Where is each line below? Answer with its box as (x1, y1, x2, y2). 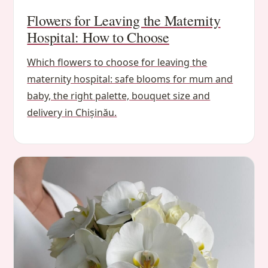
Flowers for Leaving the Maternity (27, 10, 221, 30)
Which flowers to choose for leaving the (27, 55, 208, 69)
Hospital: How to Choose (27, 27, 169, 47)
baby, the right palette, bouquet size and (27, 89, 211, 102)
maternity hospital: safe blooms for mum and (27, 72, 233, 86)
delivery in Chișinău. (27, 105, 117, 119)
